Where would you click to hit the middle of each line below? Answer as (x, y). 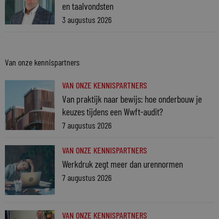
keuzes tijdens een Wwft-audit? (112, 112)
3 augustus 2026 (87, 20)
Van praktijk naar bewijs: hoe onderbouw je (132, 99)
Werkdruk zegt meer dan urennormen (122, 164)
